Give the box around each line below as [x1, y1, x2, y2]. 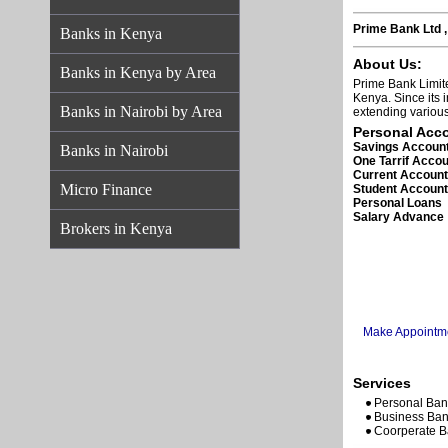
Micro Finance [60, 181, 152, 198]
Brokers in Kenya [60, 220, 172, 237]
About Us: [352, 56, 422, 72]
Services [352, 375, 411, 391]
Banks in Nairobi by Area [60, 103, 222, 120]
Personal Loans [352, 196, 442, 210]
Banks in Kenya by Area [60, 64, 216, 81]
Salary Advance [352, 210, 444, 224]
